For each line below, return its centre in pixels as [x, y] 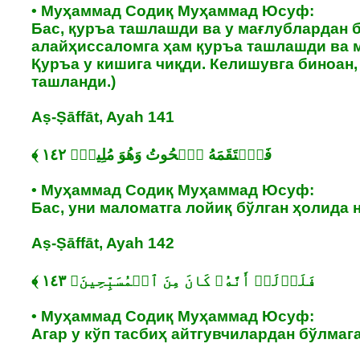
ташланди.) [74, 81]
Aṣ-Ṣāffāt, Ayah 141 [103, 117]
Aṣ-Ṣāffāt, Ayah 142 [103, 243]
